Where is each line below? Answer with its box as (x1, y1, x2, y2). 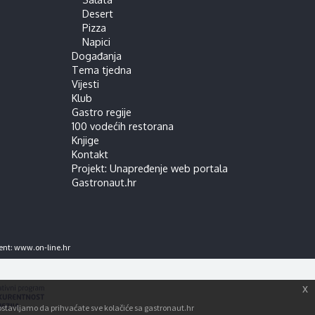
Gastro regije (71, 105, 131, 118)
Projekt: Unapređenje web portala (71, 162, 228, 174)
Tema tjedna (71, 63, 131, 76)
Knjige (71, 134, 99, 146)
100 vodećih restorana (71, 120, 174, 132)
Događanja (71, 49, 122, 62)
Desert (82, 7, 113, 20)
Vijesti (71, 77, 99, 90)
